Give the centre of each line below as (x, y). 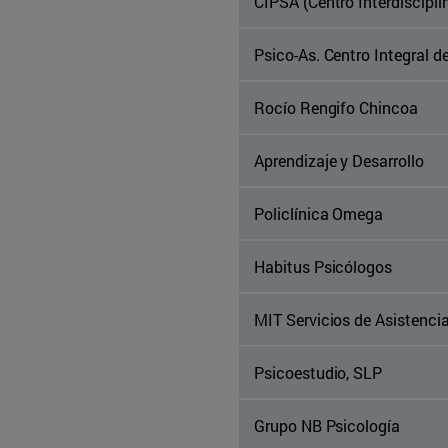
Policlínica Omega (319, 214)
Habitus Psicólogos (323, 267)
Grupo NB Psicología (327, 426)
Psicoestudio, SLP (318, 373)
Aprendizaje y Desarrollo (339, 161)
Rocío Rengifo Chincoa (336, 108)
